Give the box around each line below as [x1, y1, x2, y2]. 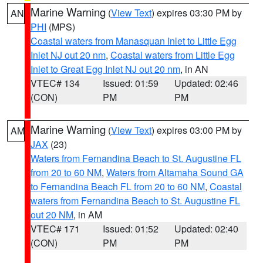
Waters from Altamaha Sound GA [106, 166, 244, 179]
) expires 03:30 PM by [151, 6, 242, 19]
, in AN [180, 62, 208, 76]
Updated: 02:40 [174, 222, 239, 235]
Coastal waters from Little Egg [110, 48, 235, 62]
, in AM [73, 208, 102, 221]
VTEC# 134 [31, 76, 80, 90]
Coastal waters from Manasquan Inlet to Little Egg [31, 34, 237, 48]
